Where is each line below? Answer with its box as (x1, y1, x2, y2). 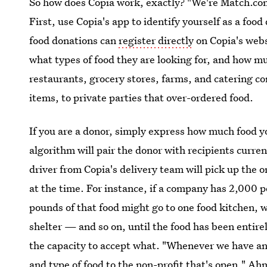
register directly (119, 33, 194, 47)
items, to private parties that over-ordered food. (29, 90, 254, 104)
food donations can (29, 33, 119, 47)
